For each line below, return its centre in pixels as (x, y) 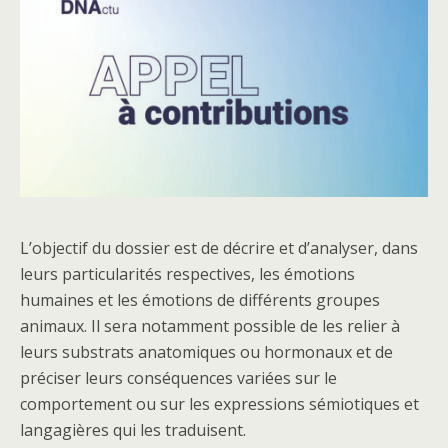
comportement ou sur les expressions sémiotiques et (219, 403)
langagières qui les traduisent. (133, 429)
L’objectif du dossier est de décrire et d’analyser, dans (219, 247)
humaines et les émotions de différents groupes (200, 299)
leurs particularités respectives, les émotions (187, 273)
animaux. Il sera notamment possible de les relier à (210, 325)
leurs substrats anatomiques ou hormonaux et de (206, 351)
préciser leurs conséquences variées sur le (178, 377)
